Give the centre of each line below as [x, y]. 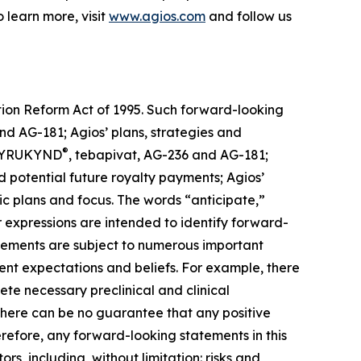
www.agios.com [157, 16]
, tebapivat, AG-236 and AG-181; [168, 154]
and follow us [249, 16]
